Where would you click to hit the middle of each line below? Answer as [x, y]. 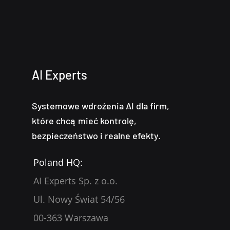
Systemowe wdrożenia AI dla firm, [101, 106]
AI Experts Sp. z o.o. [75, 181]
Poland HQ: [58, 162]
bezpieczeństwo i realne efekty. [96, 136]
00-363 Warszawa [72, 218]
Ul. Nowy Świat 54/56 [79, 199]
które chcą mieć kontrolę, [84, 121]
